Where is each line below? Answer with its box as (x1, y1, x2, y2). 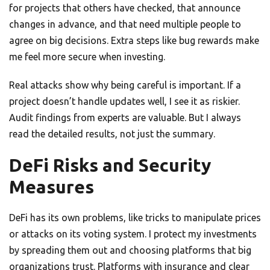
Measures (9, 177, 94, 198)
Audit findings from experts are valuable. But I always (9, 112, 241, 124)
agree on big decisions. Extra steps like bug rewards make (9, 35, 259, 46)
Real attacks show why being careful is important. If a (9, 80, 241, 91)
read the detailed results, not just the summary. (9, 128, 215, 140)
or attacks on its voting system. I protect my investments (9, 228, 257, 240)
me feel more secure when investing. (9, 51, 165, 63)
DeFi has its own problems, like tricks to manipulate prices (9, 212, 261, 224)
